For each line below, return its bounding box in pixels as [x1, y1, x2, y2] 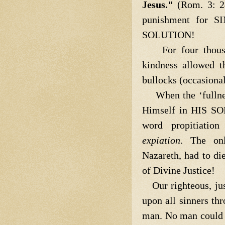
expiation [142, 134, 180, 146]
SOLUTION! [142, 29, 195, 40]
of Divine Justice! [142, 164, 215, 176]
